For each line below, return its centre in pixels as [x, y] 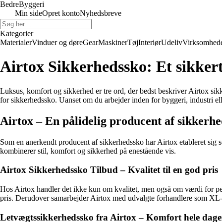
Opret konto [61, 13]
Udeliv [172, 42]
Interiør [150, 42]
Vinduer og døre [57, 42]
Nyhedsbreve [101, 13]
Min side [28, 13]
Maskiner [113, 42]
